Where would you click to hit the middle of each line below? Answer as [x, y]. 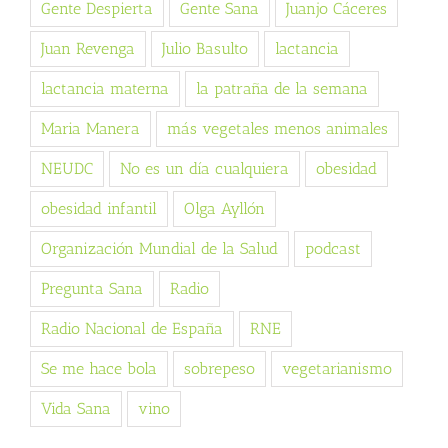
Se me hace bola [99, 369]
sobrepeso [219, 369]
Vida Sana [76, 409]
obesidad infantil [99, 209]
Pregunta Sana [92, 289]
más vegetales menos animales [277, 129]
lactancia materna [105, 89]
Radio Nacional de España [132, 329]
